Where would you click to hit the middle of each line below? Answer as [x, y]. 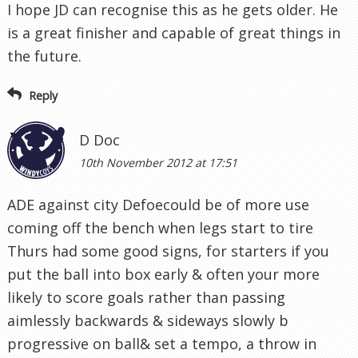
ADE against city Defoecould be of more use [158, 205]
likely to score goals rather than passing [146, 298]
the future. [44, 56]
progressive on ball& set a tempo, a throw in [162, 344]
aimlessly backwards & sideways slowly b [148, 321]
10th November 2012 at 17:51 [158, 163]
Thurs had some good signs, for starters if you [168, 251]
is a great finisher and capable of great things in [174, 33]
